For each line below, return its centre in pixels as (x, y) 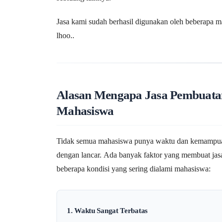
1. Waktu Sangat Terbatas (108, 210)
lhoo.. (65, 35)
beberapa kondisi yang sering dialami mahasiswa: (134, 169)
